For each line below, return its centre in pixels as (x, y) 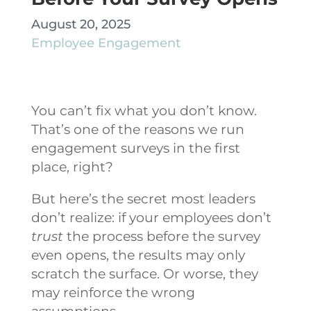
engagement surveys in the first (135, 148)
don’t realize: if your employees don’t (151, 217)
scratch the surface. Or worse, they (144, 274)
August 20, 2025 (81, 24)
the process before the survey (161, 236)
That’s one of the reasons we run (137, 129)
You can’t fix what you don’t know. (144, 110)
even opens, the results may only (138, 255)
